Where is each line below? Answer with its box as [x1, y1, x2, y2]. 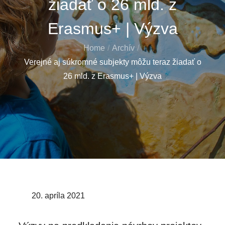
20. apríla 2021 [32, 191, 85, 200]
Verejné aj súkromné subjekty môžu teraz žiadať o [24, 57, 201, 66]
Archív [112, 43, 135, 52]
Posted [18, 190, 44, 199]
